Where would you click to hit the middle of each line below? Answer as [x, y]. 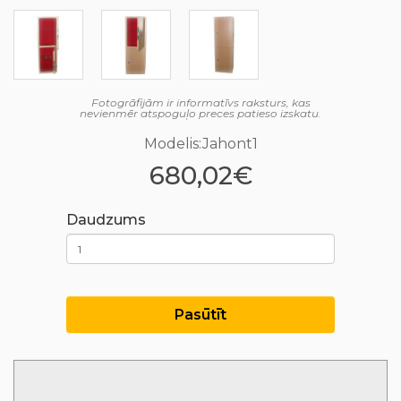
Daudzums [106, 220]
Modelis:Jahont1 [200, 144]
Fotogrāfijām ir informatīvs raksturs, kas [200, 102]
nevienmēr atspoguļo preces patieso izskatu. [200, 113]
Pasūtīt [200, 315]
